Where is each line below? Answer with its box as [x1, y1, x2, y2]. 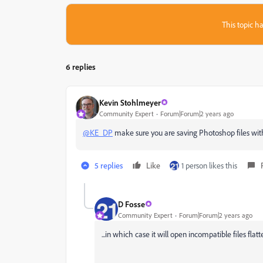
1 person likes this [181, 160, 237, 170]
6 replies [66, 62, 96, 72]
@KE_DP [83, 127, 113, 137]
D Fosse [118, 198, 145, 209]
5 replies [95, 160, 123, 170]
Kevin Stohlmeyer [99, 97, 161, 107]
